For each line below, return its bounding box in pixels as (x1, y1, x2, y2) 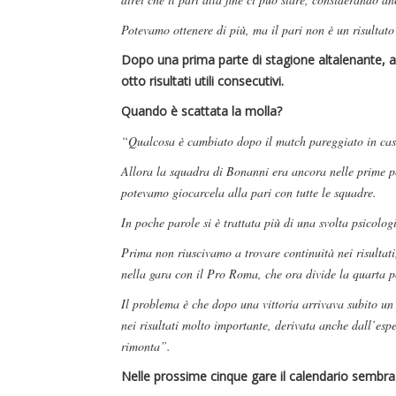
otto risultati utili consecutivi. (121, 72, 284, 90)
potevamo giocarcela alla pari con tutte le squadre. (121, 184, 377, 202)
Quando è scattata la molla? (121, 103, 282, 120)
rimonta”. (121, 338, 171, 355)
